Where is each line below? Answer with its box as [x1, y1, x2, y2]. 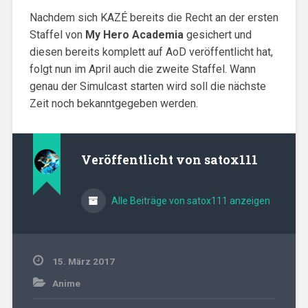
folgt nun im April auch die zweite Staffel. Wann [29, 62, 256, 76]
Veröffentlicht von [80, 151, 204, 168]
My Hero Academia [85, 27, 184, 41]
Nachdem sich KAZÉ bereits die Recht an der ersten [29, 10, 278, 24]
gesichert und [183, 27, 252, 41]
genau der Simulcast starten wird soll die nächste [29, 79, 266, 93]
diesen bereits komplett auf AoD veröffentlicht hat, [29, 45, 273, 58]
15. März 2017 [52, 255, 115, 267]
